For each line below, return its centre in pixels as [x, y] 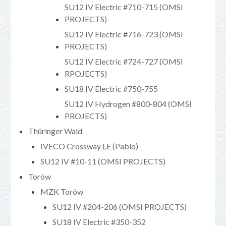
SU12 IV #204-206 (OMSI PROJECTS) [120, 206]
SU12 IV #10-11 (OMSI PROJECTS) [103, 161]
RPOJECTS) [86, 73]
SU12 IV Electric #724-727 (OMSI [124, 61]
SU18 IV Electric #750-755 [111, 88]
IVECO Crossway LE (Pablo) [90, 146]
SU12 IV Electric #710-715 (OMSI [124, 7]
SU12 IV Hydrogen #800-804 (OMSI [128, 103]
